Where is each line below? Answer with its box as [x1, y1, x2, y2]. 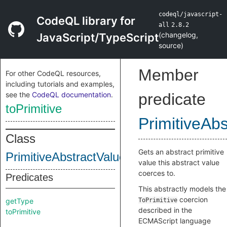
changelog [161, 30, 196, 39]
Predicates [6, 172, 53, 183]
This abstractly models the [138, 184, 226, 193]
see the [6, 90, 32, 99]
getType [6, 197, 33, 205]
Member [138, 66, 199, 84]
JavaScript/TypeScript [36, 31, 159, 44]
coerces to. [138, 169, 175, 177]
